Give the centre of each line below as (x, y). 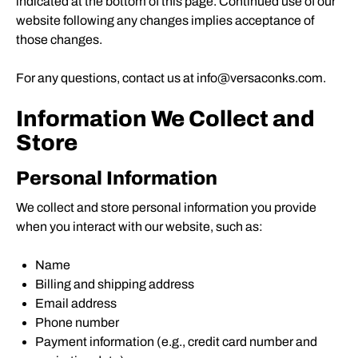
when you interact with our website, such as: (139, 227)
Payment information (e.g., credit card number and (176, 342)
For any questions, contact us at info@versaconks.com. (171, 78)
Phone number (77, 322)
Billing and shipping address (115, 284)
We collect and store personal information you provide (166, 207)
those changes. (59, 40)
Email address (76, 303)
